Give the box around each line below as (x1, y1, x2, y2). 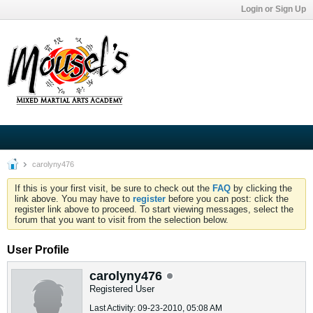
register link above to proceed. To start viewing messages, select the (15, 204, 293, 214)
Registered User (89, 284, 154, 294)
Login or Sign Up (241, 4, 306, 14)
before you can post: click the (166, 194, 289, 204)
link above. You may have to (15, 194, 133, 204)
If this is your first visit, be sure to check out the (15, 183, 212, 194)
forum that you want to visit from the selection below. (15, 214, 228, 225)
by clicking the (231, 183, 292, 194)
